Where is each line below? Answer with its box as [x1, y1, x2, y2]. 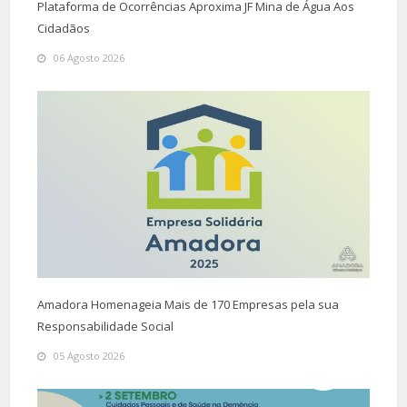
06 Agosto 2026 [54, 50, 124, 65]
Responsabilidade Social [37, 317, 174, 334]
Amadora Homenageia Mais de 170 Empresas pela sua [37, 295, 339, 313]
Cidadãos [37, 19, 90, 36]
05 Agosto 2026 [54, 348, 124, 362]
